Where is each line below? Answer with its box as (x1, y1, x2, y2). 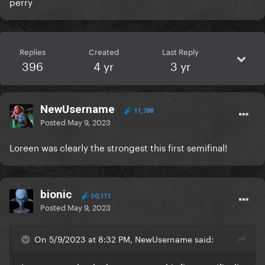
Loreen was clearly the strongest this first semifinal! (9, 140, 227, 154)
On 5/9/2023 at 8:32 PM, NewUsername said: (34, 232, 214, 245)
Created (88, 45, 119, 57)
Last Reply (161, 45, 199, 57)
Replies (19, 45, 46, 57)
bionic (40, 188, 72, 202)
